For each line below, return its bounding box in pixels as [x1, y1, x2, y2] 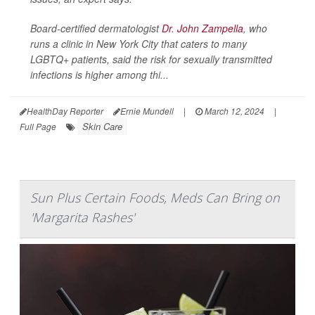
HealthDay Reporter [27, 104, 103, 117]
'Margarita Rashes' [30, 208, 134, 226]
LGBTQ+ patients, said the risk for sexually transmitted [30, 51, 272, 66]
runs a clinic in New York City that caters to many [30, 36, 247, 51]
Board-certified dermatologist [30, 20, 162, 35]
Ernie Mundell [120, 104, 174, 117]
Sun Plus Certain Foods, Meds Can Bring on [30, 188, 280, 206]
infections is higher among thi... [30, 67, 169, 82]
